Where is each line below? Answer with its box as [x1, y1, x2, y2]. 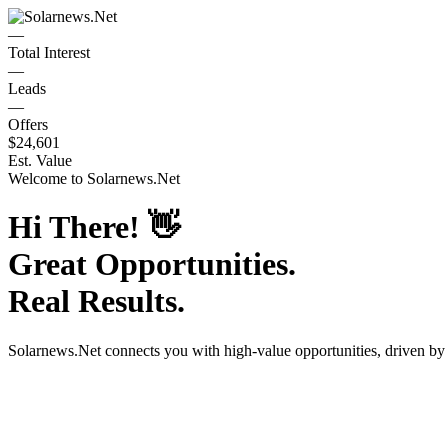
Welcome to [8, 170, 87, 187]
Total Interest [8, 44, 90, 61]
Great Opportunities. [8, 246, 296, 283]
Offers [8, 116, 48, 133]
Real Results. [8, 283, 185, 320]
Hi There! [8, 209, 148, 246]
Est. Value [8, 152, 72, 169]
